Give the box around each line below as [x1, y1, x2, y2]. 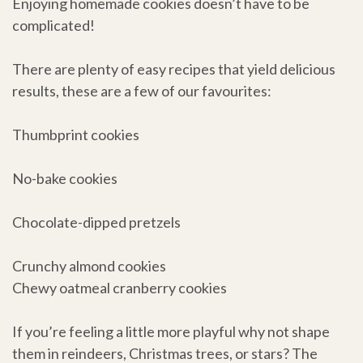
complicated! [12, 16, 95, 35]
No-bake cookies [12, 169, 117, 188]
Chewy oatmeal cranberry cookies [12, 279, 227, 297]
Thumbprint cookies [12, 126, 139, 144]
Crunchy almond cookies [12, 257, 166, 275]
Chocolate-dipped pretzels [12, 213, 181, 232]
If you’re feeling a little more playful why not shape [12, 322, 330, 341]
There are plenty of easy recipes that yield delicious [12, 60, 335, 79]
